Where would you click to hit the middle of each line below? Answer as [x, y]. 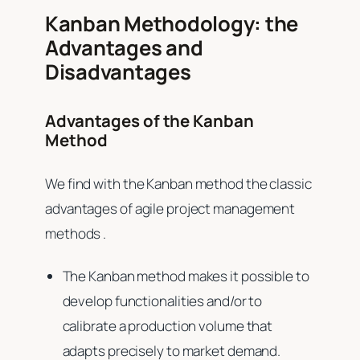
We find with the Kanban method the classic [178, 183]
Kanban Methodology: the [172, 24]
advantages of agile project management [170, 208]
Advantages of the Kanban [149, 121]
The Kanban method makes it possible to [186, 276]
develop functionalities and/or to [162, 301]
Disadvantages [118, 72]
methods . [77, 233]
